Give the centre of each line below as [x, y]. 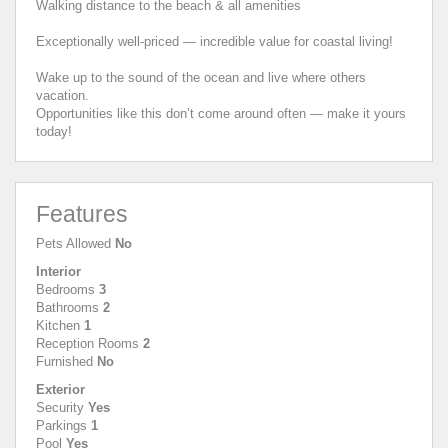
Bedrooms [65, 289]
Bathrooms [67, 307]
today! [54, 131]
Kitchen [58, 325]
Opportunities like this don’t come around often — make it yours [221, 113]
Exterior [60, 389]
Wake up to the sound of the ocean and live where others [201, 77]
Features [82, 213]
